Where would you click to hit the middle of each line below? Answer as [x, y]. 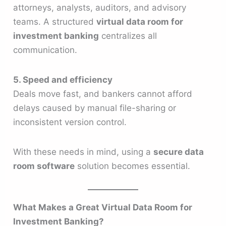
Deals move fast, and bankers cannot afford [103, 94]
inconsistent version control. [70, 122]
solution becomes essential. [133, 166]
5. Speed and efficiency [63, 80]
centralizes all [128, 36]
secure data [179, 152]
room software [44, 166]
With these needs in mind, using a [83, 152]
